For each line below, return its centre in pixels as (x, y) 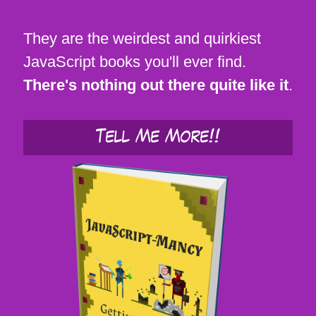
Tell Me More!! (158, 137)
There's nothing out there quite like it (156, 85)
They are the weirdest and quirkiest (142, 38)
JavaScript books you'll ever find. (135, 61)
